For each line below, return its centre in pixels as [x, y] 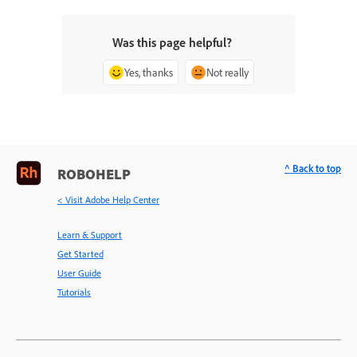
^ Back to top [313, 168]
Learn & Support [90, 234]
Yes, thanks [149, 72]
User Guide [79, 273]
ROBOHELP [94, 173]
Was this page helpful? [172, 42]
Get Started [80, 253]
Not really [228, 72]
